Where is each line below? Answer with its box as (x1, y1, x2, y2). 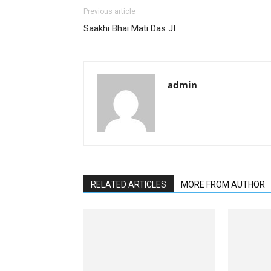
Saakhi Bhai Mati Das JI (83, 23, 175, 34)
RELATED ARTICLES (91, 180, 166, 189)
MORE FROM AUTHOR (181, 180, 265, 189)
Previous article (83, 7, 135, 16)
